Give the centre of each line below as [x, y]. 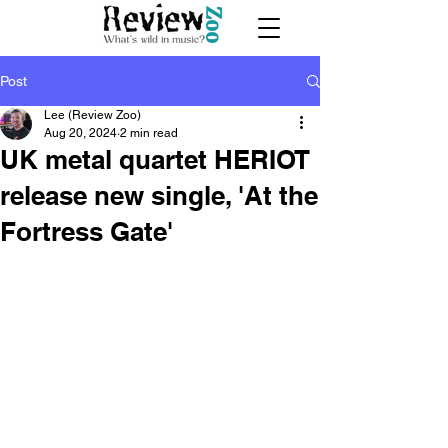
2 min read [149, 133]
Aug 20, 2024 [80, 133]
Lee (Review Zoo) [92, 115]
